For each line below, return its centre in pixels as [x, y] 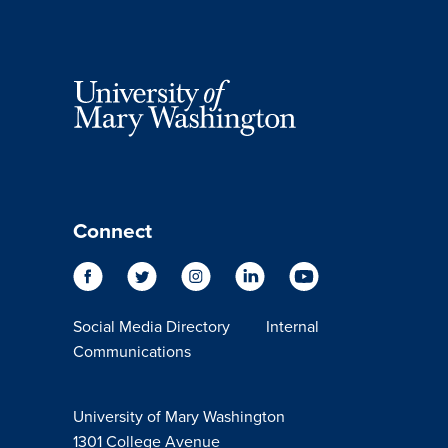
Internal [292, 326]
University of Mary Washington [178, 416]
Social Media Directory [151, 326]
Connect [112, 230]
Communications [131, 351]
